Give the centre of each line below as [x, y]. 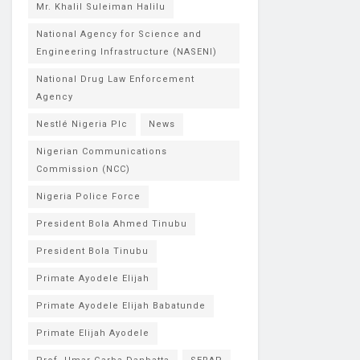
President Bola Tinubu [92, 251]
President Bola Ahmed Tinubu [112, 224]
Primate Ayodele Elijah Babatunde [121, 306]
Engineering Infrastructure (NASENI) [127, 52]
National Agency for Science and [119, 34]
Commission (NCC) [83, 169]
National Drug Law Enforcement [115, 79]
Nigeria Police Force [88, 196]
